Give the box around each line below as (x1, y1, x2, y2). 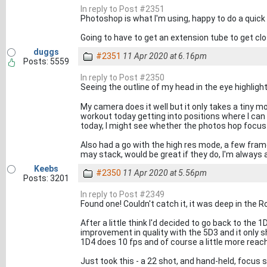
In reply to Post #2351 (80, 4, 164, 14)
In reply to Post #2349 (80, 190, 164, 199)
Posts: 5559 (23, 57, 69, 66)
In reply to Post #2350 (80, 73, 164, 82)
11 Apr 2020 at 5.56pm (123, 168, 207, 178)
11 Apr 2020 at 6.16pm (123, 51, 207, 61)
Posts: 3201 (23, 173, 69, 183)
